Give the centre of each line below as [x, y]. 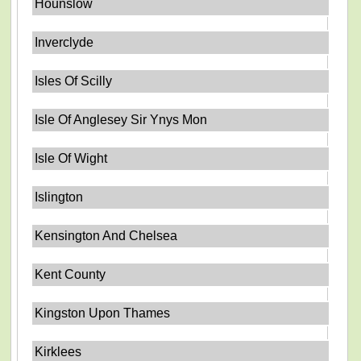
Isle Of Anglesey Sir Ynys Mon [121, 119]
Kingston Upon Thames [103, 313]
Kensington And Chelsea [106, 235]
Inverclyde [64, 42]
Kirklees [58, 351]
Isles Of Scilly [74, 81]
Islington [59, 197]
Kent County [71, 274]
